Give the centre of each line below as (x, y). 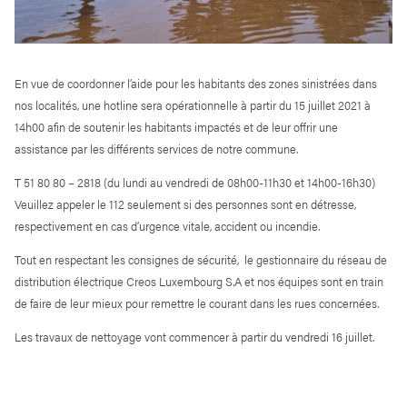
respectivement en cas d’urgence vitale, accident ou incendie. (167, 226)
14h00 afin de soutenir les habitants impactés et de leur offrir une (176, 127)
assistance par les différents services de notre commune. (156, 149)
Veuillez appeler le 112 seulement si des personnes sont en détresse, (185, 204)
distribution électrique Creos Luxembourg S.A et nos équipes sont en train (199, 282)
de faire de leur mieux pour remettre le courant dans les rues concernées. (197, 303)
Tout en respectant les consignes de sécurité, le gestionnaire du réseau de (201, 260)
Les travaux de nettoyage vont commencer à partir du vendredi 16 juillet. (194, 337)
